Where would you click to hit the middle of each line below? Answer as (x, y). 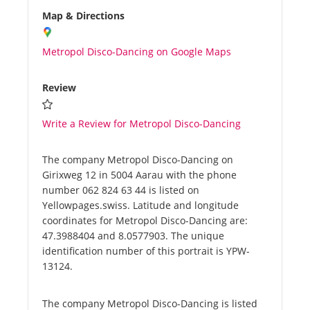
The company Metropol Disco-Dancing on (138, 160)
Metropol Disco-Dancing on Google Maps (137, 52)
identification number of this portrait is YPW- (146, 251)
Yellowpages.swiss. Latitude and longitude (140, 206)
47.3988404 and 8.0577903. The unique (133, 236)
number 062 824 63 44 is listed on (121, 190)
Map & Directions (83, 16)
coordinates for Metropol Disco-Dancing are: (145, 221)
